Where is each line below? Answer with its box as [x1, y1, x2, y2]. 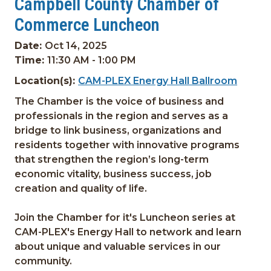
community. [15, 255, 73, 267]
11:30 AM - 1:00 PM [47, 54, 137, 66]
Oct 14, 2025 [45, 40, 108, 51]
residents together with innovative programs [15, 139, 240, 151]
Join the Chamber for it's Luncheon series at [15, 212, 236, 223]
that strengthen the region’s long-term [15, 154, 209, 165]
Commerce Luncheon [15, 15, 160, 35]
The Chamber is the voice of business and [15, 96, 224, 107]
